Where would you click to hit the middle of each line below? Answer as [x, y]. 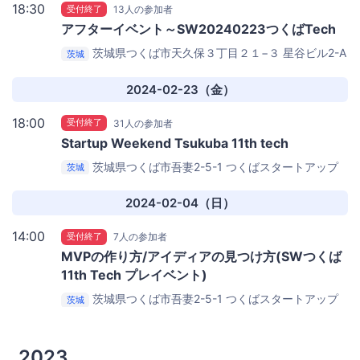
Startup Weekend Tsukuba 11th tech [175, 143]
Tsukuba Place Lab [111, 69]
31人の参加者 [143, 123]
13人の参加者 [143, 10]
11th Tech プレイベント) [134, 275]
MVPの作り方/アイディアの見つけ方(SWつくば [201, 257]
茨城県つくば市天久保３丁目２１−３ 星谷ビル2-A [220, 53]
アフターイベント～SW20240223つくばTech [198, 29]
